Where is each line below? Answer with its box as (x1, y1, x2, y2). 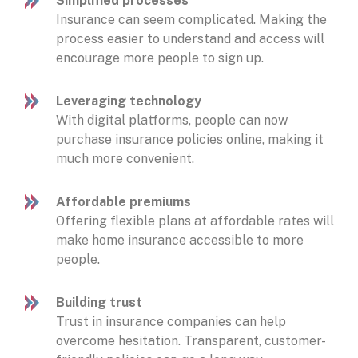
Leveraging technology (56, 93, 201, 109)
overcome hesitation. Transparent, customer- (56, 333, 326, 349)
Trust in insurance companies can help (56, 314, 286, 330)
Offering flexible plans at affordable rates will (56, 213, 334, 229)
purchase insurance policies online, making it (56, 132, 324, 148)
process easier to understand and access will (56, 31, 324, 47)
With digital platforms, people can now (56, 113, 288, 129)
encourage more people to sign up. (56, 50, 267, 66)
